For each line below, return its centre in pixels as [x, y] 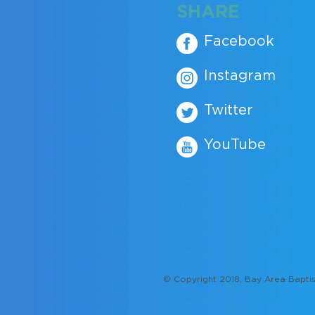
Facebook [239, 41]
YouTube [235, 145]
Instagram [240, 76]
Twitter [229, 110]
